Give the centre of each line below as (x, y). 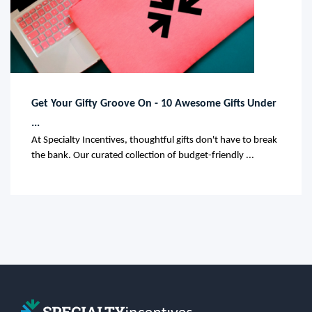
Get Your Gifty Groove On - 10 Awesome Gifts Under (154, 103)
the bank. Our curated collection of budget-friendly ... (143, 155)
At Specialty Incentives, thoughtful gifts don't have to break (154, 140)
